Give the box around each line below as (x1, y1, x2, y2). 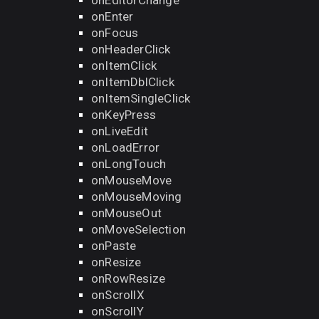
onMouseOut (91, 206, 162, 220)
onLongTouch (91, 157, 167, 171)
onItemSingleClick (91, 91, 191, 105)
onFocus (91, 26, 139, 40)
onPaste (91, 239, 137, 253)
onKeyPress (91, 108, 156, 122)
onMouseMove (91, 173, 172, 187)
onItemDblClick (91, 75, 174, 89)
